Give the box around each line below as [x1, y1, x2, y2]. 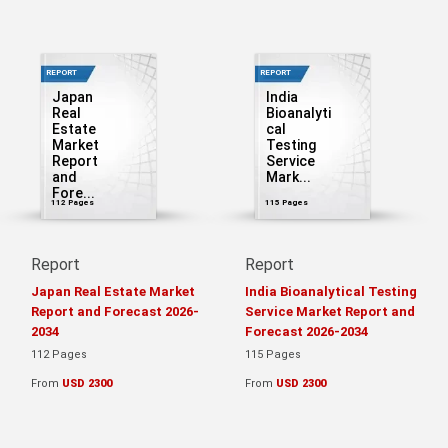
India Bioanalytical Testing [245, 283, 417, 299]
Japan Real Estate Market [31, 283, 195, 299]
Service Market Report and [245, 303, 415, 319]
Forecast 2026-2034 [245, 323, 368, 339]
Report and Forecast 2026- [31, 303, 199, 319]
